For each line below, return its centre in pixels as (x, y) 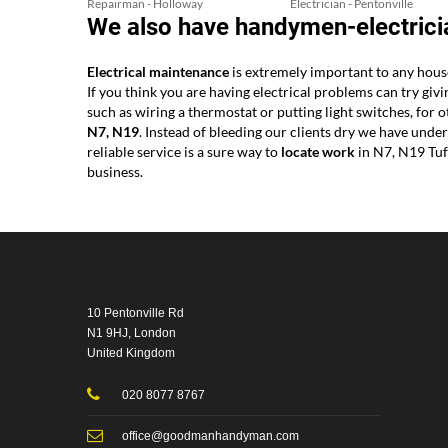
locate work (318, 152)
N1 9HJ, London (131, 332)
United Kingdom (131, 352)
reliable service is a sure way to (184, 152)
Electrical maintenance (158, 72)
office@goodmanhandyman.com (211, 435)
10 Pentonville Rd (135, 312)
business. (115, 172)
